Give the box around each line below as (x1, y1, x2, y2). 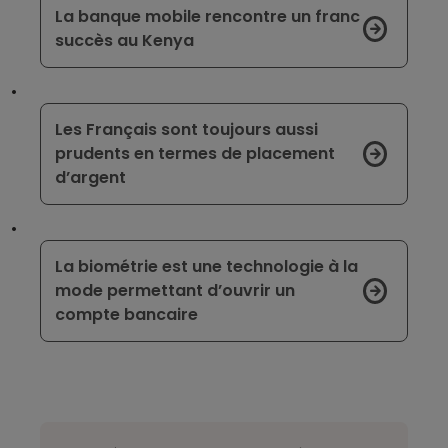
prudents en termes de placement (55, 142, 335, 166)
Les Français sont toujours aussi (55, 118, 318, 142)
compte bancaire (55, 303, 198, 327)
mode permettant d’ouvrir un (55, 279, 295, 303)
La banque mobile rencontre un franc (55, 5, 360, 29)
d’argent (55, 166, 126, 190)
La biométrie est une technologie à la (55, 255, 358, 279)
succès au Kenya (55, 29, 194, 53)
